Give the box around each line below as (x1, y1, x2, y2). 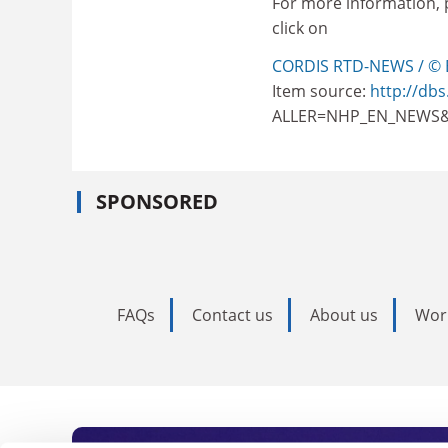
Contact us (192, 304, 273, 326)
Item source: (272, 79, 370, 102)
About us (310, 304, 378, 326)
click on (272, 17, 328, 39)
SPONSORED (96, 188, 218, 215)
